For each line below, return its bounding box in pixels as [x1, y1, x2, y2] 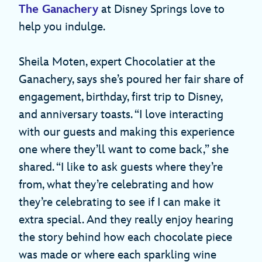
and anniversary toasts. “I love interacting [19, 108, 223, 122]
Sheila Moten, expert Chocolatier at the [19, 55, 215, 70]
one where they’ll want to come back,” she [19, 143, 229, 157]
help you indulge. [19, 20, 105, 35]
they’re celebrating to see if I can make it [19, 195, 220, 210]
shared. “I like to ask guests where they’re [19, 160, 223, 175]
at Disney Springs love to [98, 2, 225, 17]
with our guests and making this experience [19, 125, 235, 140]
